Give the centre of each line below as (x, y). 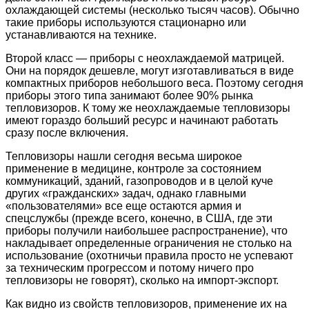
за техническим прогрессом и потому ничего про (130, 268)
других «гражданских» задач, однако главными (126, 193)
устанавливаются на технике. (81, 34)
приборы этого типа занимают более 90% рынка (129, 95)
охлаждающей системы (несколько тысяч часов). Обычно (152, 10)
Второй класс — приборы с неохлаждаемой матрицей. (145, 58)
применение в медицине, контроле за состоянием (133, 168)
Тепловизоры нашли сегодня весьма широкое (124, 156)
